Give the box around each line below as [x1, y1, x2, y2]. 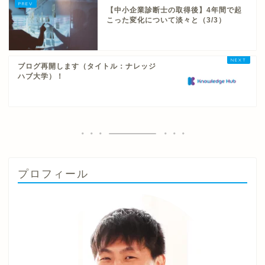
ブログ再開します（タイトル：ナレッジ [18, 62, 156, 70]
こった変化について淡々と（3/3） [106, 15, 226, 24]
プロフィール [18, 166, 89, 180]
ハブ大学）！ [18, 72, 64, 80]
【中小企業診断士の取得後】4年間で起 [106, 5, 242, 14]
